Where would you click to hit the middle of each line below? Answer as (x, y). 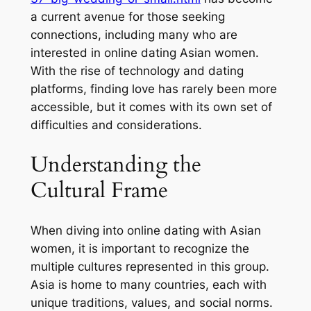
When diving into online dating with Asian (145, 230)
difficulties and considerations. (116, 125)
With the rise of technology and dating (137, 71)
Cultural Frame (99, 190)
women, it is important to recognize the (140, 248)
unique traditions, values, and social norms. (151, 302)
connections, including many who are (134, 35)
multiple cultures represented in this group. (150, 266)
